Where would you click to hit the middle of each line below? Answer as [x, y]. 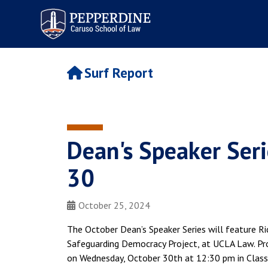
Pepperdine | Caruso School [94, 11]
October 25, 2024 [114, 205]
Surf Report [118, 73]
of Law [49, 22]
